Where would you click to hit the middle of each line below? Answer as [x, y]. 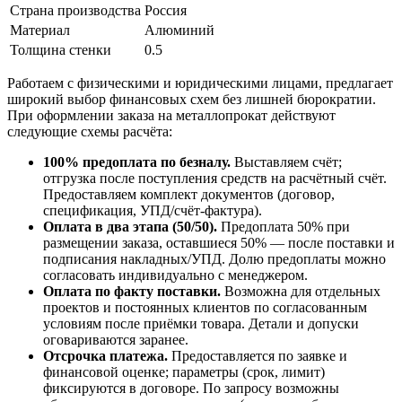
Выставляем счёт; [286, 162]
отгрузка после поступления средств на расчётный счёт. [215, 179]
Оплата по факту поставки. [132, 292]
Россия [166, 11]
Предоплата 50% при [284, 227]
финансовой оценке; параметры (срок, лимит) [184, 372]
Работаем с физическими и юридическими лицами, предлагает [200, 83]
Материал [40, 31]
